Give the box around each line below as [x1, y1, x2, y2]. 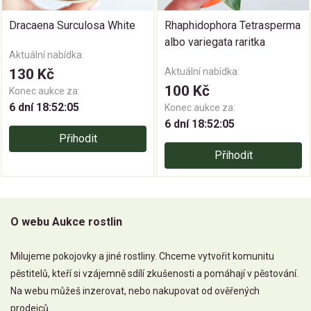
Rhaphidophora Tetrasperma [165, 19, 301, 33]
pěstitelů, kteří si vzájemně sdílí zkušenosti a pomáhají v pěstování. [10, 268, 299, 280]
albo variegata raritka [165, 35, 265, 49]
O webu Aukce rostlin [10, 215, 122, 229]
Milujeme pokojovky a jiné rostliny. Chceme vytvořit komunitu [10, 251, 274, 262]
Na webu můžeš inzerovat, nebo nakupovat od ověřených [10, 285, 260, 297]
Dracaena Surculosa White [9, 19, 135, 33]
